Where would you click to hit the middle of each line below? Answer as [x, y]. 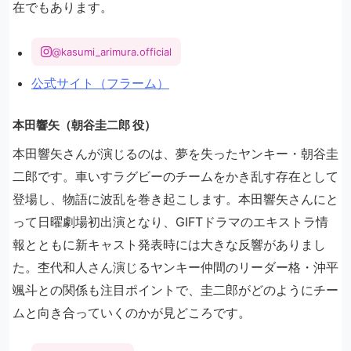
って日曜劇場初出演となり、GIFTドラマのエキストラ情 [170, 221]
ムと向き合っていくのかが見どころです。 [132, 312]
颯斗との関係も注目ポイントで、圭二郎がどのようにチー [175, 289]
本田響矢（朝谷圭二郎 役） [84, 125]
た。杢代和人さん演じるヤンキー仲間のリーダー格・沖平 [175, 267]
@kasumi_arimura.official [112, 51]
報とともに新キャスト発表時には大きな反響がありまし [169, 244]
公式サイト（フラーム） [100, 83]
